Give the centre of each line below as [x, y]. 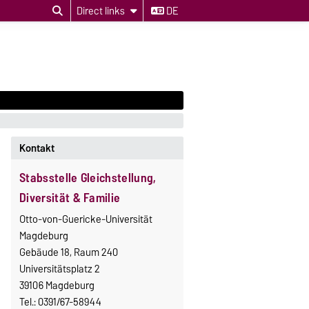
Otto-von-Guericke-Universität [86, 220]
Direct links [101, 11]
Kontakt [37, 148]
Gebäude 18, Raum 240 [68, 253]
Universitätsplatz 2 [59, 269]
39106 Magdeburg [57, 286]
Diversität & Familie [71, 198]
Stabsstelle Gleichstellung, [88, 178]
